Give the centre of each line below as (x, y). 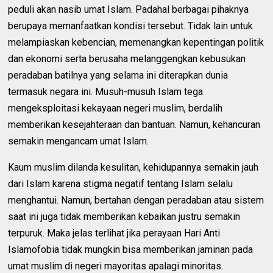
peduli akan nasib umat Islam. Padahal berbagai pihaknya (129, 9)
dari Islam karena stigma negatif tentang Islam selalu (121, 183)
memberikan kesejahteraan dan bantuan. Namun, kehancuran (134, 124)
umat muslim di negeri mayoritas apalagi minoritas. (116, 266)
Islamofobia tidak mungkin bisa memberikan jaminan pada (131, 249)
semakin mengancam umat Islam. (79, 141)
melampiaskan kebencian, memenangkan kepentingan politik (136, 42)
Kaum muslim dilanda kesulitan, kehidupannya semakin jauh (133, 167)
